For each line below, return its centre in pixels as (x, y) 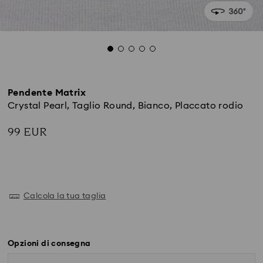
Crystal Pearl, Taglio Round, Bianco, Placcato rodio (126, 106)
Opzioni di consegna (49, 244)
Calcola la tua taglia (65, 196)
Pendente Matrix (47, 93)
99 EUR (27, 132)
